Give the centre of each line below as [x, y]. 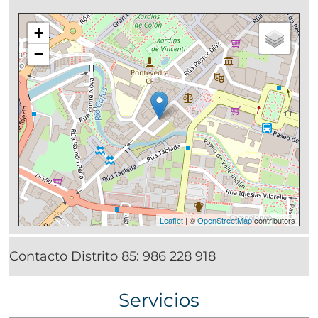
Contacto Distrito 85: [76, 256]
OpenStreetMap [225, 220]
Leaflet [172, 220]
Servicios [159, 300]
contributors [274, 220]
